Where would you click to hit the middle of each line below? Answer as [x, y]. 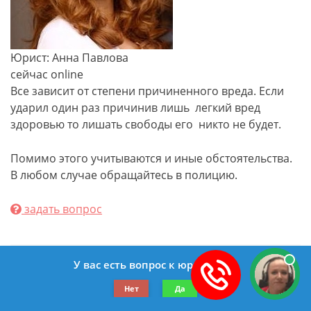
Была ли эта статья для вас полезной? [155, 265]
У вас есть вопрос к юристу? [147, 264]
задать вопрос [62, 209]
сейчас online [47, 74]
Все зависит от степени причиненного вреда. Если [147, 91]
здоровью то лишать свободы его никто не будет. [146, 124]
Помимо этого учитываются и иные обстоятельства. [151, 158]
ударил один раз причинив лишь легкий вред [135, 107]
